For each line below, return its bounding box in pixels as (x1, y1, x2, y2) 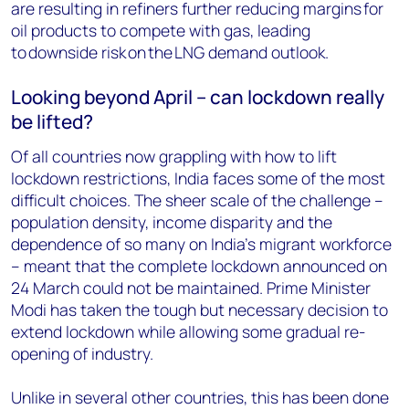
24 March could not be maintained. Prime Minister (11, 277, 371, 299)
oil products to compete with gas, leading (11, 19, 310, 41)
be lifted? (11, 109, 93, 134)
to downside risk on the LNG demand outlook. (11, 41, 332, 63)
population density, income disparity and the (11, 211, 332, 233)
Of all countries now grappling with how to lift (11, 145, 337, 167)
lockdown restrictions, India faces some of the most (11, 167, 385, 189)
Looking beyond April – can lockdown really (11, 84, 384, 110)
